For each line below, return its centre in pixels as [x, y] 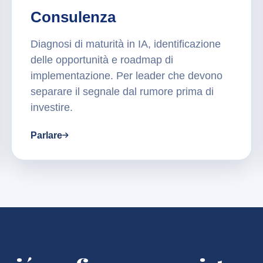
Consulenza [73, 17]
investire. [51, 108]
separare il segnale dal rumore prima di [122, 92]
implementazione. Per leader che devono [126, 76]
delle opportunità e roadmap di [102, 60]
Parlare [46, 136]
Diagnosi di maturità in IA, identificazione [125, 44]
